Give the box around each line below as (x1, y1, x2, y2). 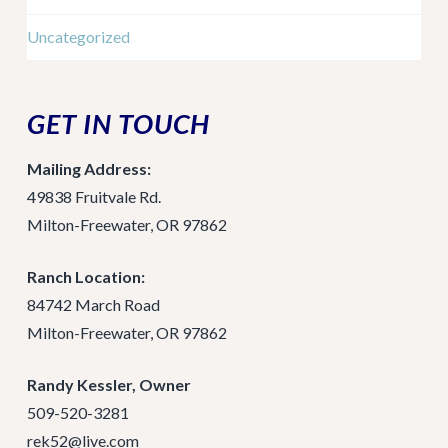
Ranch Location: (26, 267, 145, 287)
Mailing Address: (26, 159, 151, 179)
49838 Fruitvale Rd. (26, 187, 161, 207)
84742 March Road (26, 295, 160, 315)
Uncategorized (26, 27, 130, 47)
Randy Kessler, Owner (26, 375, 191, 395)
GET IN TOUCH (26, 106, 210, 140)
